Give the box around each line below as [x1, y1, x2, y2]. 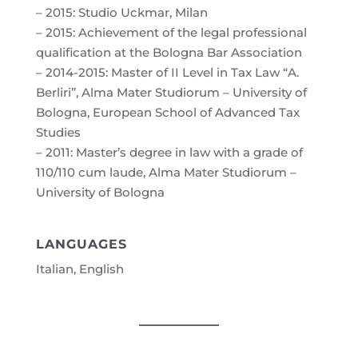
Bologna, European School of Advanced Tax [35, 104, 300, 120]
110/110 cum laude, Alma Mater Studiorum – [35, 164, 296, 180]
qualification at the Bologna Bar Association [35, 44, 302, 60]
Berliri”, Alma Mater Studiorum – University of [35, 84, 307, 100]
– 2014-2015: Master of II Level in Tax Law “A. [35, 64, 299, 80]
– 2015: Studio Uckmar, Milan [35, 4, 208, 20]
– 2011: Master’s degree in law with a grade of [35, 144, 303, 160]
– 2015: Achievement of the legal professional [35, 24, 307, 40]
